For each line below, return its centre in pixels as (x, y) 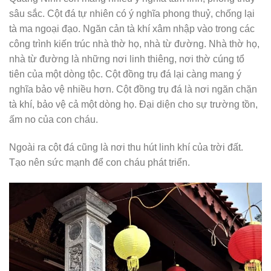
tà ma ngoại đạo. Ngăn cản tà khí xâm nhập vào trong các (132, 28)
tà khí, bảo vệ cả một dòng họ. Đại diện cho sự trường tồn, (133, 104)
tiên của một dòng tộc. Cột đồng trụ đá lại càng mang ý (125, 74)
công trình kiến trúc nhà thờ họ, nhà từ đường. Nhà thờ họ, (134, 44)
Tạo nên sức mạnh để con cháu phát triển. (100, 162)
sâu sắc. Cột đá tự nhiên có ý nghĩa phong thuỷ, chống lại (132, 13)
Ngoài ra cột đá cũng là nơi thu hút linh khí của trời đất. (126, 147)
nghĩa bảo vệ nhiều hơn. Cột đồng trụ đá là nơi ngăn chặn (133, 89)
